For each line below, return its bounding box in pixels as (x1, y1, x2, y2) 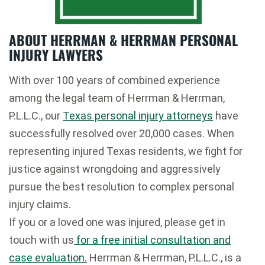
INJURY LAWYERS (9, 45, 103, 66)
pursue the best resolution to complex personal (9, 180, 234, 193)
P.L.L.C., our (9, 109, 63, 122)
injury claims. (9, 198, 71, 211)
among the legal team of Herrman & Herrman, (9, 92, 225, 105)
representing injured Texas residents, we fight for (9, 145, 243, 158)
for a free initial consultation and (74, 234, 231, 247)
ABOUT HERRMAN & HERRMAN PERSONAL (9, 30, 238, 51)
